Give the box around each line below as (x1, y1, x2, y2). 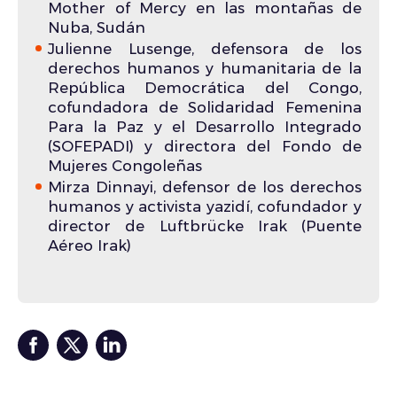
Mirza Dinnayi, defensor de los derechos (48, 178, 362, 197)
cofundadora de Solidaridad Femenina (48, 98, 362, 117)
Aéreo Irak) (48, 237, 131, 255)
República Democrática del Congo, (48, 79, 362, 97)
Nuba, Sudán (48, 19, 145, 37)
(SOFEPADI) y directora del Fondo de (48, 137, 362, 156)
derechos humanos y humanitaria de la (48, 59, 362, 78)
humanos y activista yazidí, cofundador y (48, 198, 362, 216)
